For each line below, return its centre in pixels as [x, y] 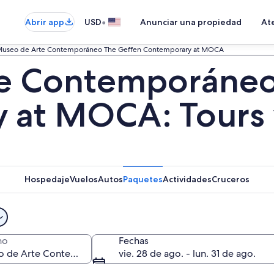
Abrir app [45, 22]
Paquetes [143, 179]
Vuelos [84, 179]
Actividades [187, 179]
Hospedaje [47, 179]
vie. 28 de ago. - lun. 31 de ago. [187, 254]
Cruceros [231, 179]
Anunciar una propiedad [191, 22]
